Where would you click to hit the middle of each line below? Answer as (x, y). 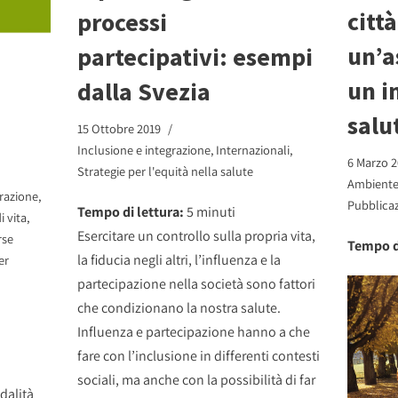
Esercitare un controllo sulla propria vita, (197, 235)
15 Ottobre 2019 (119, 128)
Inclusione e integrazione (144, 149)
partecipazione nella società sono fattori (197, 283)
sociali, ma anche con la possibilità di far (197, 379)
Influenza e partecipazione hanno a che (194, 331)
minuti (216, 211)
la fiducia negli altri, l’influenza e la (179, 259)
